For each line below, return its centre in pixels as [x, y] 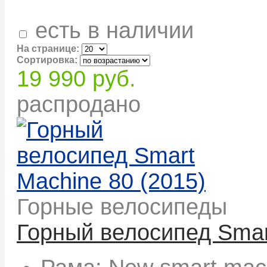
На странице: [48, 48]
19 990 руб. [76, 78]
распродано [79, 104]
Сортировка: [47, 60]
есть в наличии [111, 30]
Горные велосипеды [122, 207]
